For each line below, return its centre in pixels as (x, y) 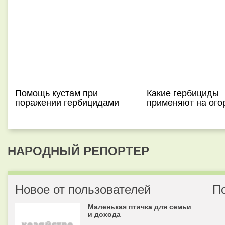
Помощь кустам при (57, 92)
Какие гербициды (183, 92)
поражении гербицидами (67, 102)
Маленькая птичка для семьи (140, 206)
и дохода (104, 214)
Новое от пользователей (83, 189)
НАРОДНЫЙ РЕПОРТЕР (78, 150)
